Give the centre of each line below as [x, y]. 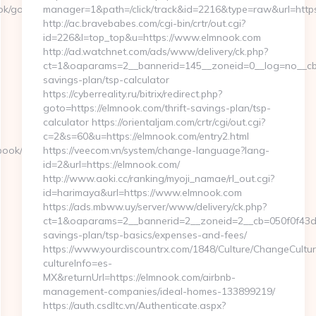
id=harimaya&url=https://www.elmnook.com [142, 193]
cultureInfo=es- [77, 263]
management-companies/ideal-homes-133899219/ [159, 291]
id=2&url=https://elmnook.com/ [111, 164]
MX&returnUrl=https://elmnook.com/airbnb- [139, 277]
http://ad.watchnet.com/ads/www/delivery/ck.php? [155, 51]
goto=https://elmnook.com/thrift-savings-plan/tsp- [157, 108]
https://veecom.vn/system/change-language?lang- [156, 150]
